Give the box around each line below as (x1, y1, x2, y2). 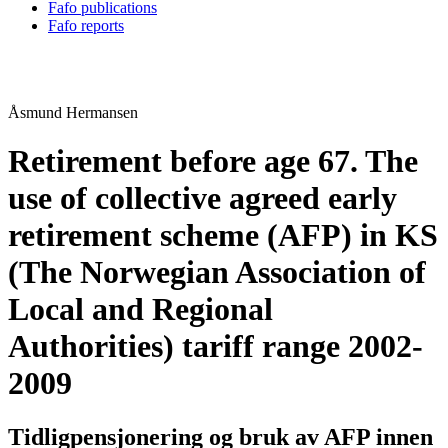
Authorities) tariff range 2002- (8, 328, 423, 365)
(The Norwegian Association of (8, 254, 426, 291)
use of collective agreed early (8, 180, 397, 217)
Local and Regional (8, 291, 273, 328)
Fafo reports (48, 17, 124, 34)
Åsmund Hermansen (8, 104, 138, 121)
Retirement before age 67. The (8, 143, 418, 180)
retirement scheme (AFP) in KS (8, 217, 438, 254)
